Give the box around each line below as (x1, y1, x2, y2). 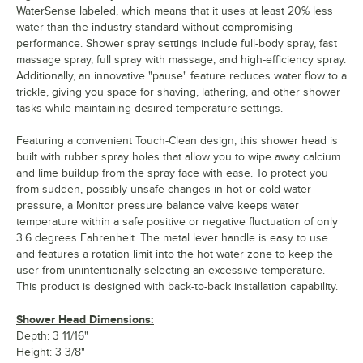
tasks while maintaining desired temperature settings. (16, 102, 283, 115)
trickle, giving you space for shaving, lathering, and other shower (16, 86, 340, 99)
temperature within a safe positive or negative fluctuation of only (16, 216, 338, 228)
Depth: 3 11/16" (16, 330, 88, 343)
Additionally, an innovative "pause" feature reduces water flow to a (16, 70, 347, 83)
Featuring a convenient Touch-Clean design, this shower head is (16, 135, 338, 147)
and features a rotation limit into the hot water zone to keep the (16, 248, 333, 261)
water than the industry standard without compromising (16, 21, 293, 34)
